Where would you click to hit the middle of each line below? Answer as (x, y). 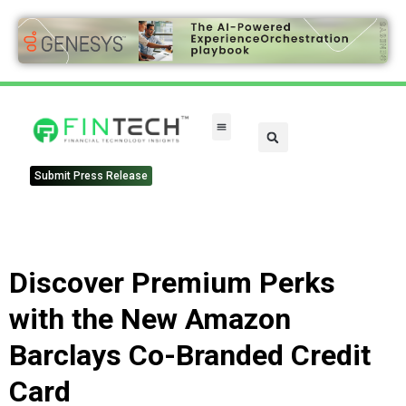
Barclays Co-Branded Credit (190, 356)
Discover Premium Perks (172, 283)
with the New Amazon (150, 319)
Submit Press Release (91, 176)
